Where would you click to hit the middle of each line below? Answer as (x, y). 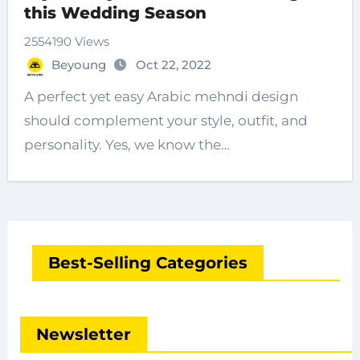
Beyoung (80, 65)
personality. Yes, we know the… (127, 145)
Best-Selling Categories (147, 263)
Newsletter (83, 335)
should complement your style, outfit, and (166, 121)
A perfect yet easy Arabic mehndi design (161, 97)
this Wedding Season (115, 13)
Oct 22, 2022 (173, 65)
